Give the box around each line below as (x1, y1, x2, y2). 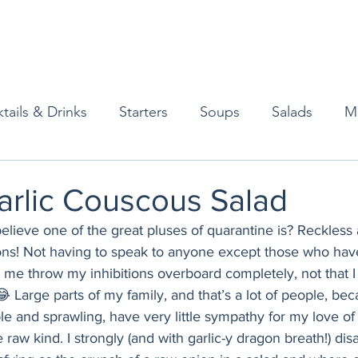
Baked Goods (58, 166, 146, 185)
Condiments (14, 294, 92, 312)
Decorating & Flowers (183, 294, 322, 312)
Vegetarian (178, 166, 246, 185)
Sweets (284, 230, 330, 249)
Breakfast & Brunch (61, 230, 182, 249)
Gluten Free (278, 166, 354, 185)
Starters (119, 102, 168, 121)
